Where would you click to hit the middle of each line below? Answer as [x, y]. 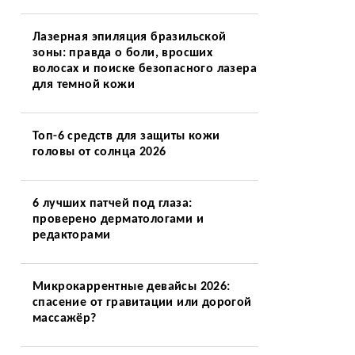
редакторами [71, 235]
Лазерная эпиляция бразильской [129, 37]
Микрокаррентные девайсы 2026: [131, 287]
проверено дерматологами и [118, 219]
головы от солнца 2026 [99, 152]
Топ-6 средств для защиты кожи [126, 136]
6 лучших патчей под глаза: [112, 204]
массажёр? [64, 319]
